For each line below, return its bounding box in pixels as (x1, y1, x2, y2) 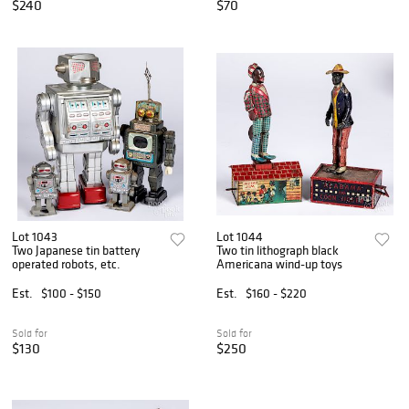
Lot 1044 (216, 228, 264, 246)
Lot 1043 (12, 228, 58, 246)
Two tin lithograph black (216, 242, 340, 259)
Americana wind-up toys (216, 256, 343, 273)
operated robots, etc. (12, 256, 121, 273)
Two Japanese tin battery (12, 242, 140, 259)
